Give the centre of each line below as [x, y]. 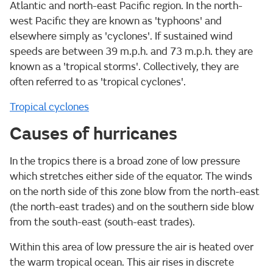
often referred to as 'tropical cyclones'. [98, 82]
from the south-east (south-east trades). [102, 222]
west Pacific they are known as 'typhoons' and [116, 21]
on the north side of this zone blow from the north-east [135, 191]
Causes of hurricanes [94, 134]
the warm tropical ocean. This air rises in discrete [122, 262]
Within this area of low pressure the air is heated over [132, 247]
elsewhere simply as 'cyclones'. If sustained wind [121, 36]
